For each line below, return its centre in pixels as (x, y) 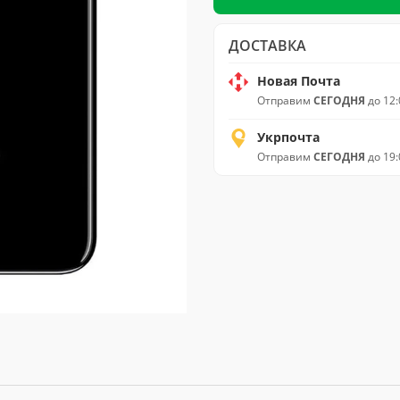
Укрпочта (288, 137)
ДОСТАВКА (267, 46)
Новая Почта (299, 81)
